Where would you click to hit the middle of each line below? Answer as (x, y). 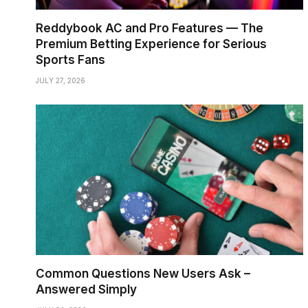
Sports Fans (70, 59)
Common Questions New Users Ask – (143, 273)
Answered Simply (86, 289)
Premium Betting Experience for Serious (151, 44)
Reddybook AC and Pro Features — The (150, 28)
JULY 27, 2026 (60, 80)
